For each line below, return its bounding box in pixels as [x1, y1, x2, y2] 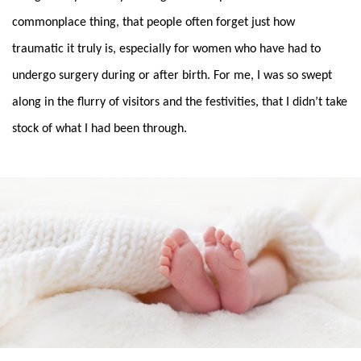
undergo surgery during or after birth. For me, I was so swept [12, 68, 332, 82]
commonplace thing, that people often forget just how [12, 15, 295, 29]
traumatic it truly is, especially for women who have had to [12, 42, 321, 56]
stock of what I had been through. [12, 122, 187, 135]
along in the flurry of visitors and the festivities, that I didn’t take [12, 95, 347, 109]
